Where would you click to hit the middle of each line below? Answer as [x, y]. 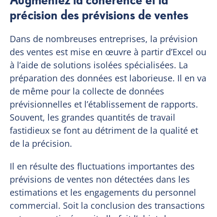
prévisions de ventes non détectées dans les [100, 179]
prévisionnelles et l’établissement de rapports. [104, 104]
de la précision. [41, 143]
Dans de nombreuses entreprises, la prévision [104, 39]
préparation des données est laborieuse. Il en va [108, 78]
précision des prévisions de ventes [99, 15]
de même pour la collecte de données [87, 91]
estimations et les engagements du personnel [103, 192]
